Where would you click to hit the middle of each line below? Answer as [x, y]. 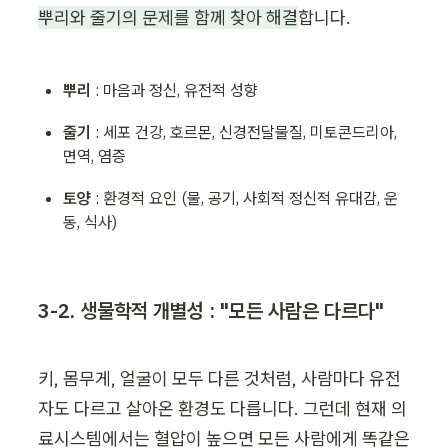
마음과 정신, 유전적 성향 [181, 89]
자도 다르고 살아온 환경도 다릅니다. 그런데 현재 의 [222, 408]
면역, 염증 [95, 155]
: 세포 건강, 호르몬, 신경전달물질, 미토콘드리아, [246, 131]
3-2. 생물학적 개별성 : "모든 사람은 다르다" [211, 310]
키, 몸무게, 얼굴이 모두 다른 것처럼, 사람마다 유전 [219, 378]
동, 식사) [90, 221]
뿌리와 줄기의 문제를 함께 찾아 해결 [168, 17]
